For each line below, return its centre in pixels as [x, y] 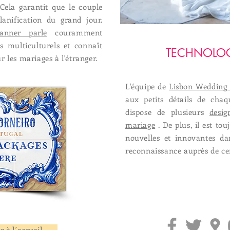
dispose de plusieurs [167, 112]
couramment [75, 32]
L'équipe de [147, 86]
